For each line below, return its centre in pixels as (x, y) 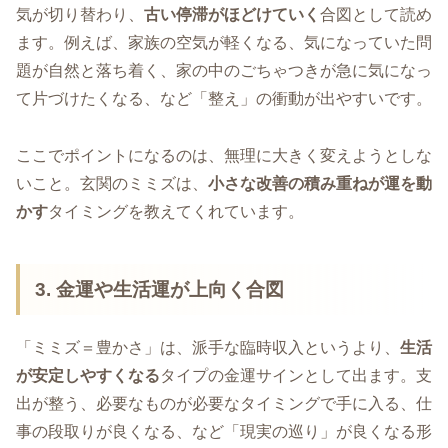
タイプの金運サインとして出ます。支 (296, 376)
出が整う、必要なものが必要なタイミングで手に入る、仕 (224, 404)
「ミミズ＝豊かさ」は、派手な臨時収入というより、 (208, 348)
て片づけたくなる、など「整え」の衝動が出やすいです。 (224, 98)
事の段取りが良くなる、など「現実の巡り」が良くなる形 (224, 432)
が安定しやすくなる (88, 376)
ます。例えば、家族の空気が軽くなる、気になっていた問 (224, 42)
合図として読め (376, 14)
